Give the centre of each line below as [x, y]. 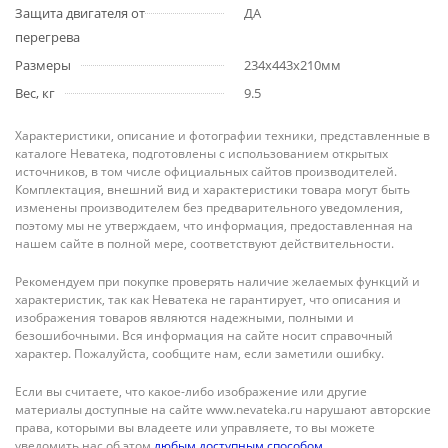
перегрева [47, 37]
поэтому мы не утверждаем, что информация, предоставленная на [214, 225]
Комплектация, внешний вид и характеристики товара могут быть [212, 189]
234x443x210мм [292, 65]
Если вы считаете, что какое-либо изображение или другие [191, 391]
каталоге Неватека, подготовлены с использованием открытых [201, 153]
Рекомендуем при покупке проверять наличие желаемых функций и [217, 281]
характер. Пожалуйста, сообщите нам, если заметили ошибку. [199, 353]
